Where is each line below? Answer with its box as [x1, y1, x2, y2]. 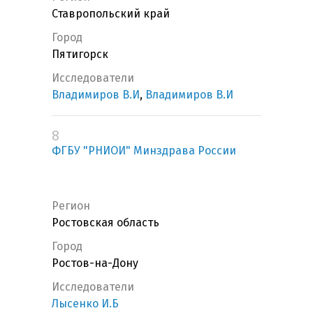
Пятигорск [52, 48, 108, 61]
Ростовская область [52, 216, 159, 230]
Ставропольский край [52, 7, 170, 21]
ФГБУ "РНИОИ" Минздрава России [52, 144, 236, 158]
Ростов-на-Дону [52, 256, 138, 270]
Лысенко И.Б [52, 297, 119, 311]
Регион [52, 199, 90, 213]
